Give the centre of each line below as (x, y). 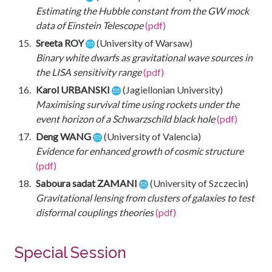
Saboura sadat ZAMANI (87, 183)
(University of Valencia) (151, 136)
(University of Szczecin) (198, 183)
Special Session (70, 252)
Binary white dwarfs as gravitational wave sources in (144, 57)
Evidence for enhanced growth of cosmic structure (140, 151)
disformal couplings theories (95, 212)
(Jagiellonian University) (172, 89)
